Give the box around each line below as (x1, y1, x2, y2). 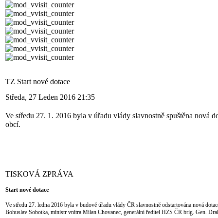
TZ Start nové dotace (5, 77, 70, 86)
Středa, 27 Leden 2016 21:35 (5, 93, 95, 102)
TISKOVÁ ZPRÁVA (5, 170, 73, 179)
